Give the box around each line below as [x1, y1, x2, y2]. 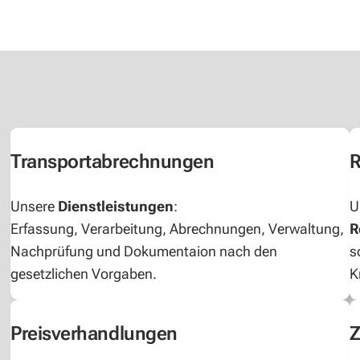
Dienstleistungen [58, 198, 174, 215]
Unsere [10, 198, 59, 215]
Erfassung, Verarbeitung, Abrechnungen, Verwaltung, [10, 220, 345, 238]
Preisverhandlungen [10, 322, 178, 346]
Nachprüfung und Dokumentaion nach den [10, 243, 278, 260]
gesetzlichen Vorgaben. [10, 265, 157, 283]
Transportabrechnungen [10, 150, 215, 174]
